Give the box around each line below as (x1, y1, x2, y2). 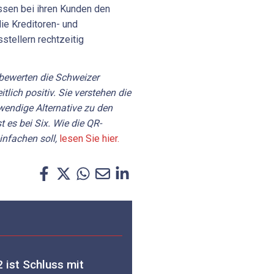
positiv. (25, 87, 56, 99)
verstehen (74, 87, 116, 99)
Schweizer (55, 72, 99, 84)
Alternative (35, 102, 81, 114)
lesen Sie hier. (59, 133, 119, 145)
